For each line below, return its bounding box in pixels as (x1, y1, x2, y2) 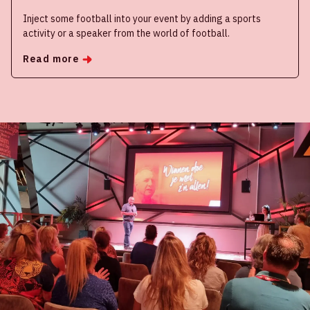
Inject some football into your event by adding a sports (23, 12, 261, 26)
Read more (23, 53, 80, 66)
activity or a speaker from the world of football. (23, 27, 230, 40)
